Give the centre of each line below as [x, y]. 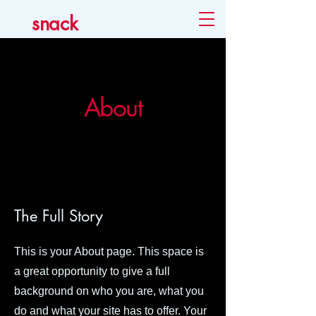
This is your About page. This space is [109, 251]
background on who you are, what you [109, 291]
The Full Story [59, 216]
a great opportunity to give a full [92, 271]
